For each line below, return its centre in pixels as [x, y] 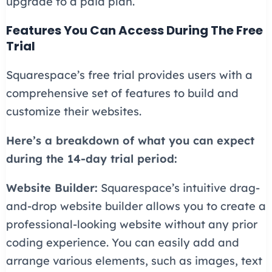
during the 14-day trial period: [91, 158]
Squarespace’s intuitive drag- [178, 188]
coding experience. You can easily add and [122, 242]
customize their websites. [73, 111]
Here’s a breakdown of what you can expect [130, 140]
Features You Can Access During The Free [134, 30]
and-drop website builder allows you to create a [136, 206]
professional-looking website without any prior [131, 224]
